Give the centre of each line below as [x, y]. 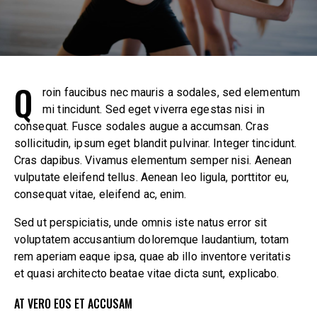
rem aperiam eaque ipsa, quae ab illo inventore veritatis [152, 256]
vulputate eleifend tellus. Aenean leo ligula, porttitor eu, [151, 177]
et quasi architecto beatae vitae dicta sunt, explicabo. [147, 273]
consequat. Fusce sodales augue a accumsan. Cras [142, 126]
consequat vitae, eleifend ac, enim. [100, 194]
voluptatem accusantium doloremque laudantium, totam [152, 239]
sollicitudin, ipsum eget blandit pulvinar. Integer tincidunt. [156, 143]
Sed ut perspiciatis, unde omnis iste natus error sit [141, 222]
